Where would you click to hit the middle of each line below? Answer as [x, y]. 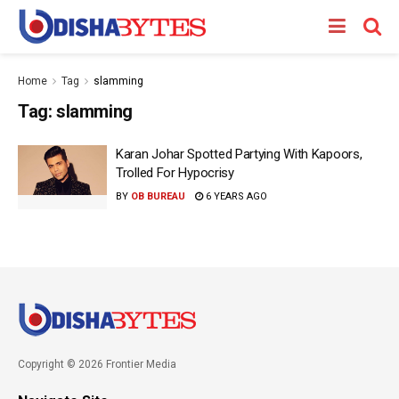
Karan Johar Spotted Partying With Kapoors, [239, 154]
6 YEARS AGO [235, 196]
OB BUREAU [158, 196]
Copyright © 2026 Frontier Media [97, 364]
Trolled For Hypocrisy [175, 173]
